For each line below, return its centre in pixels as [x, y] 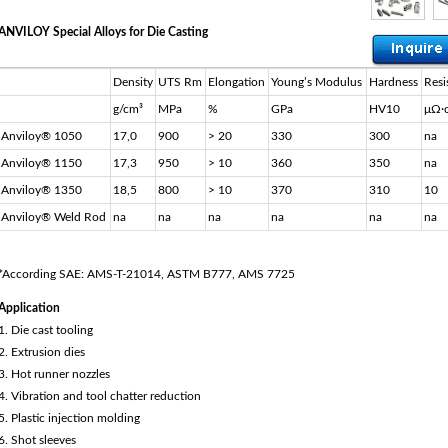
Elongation [236, 82]
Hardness [393, 82]
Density [132, 82]
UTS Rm [179, 82]
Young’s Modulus [316, 82]
